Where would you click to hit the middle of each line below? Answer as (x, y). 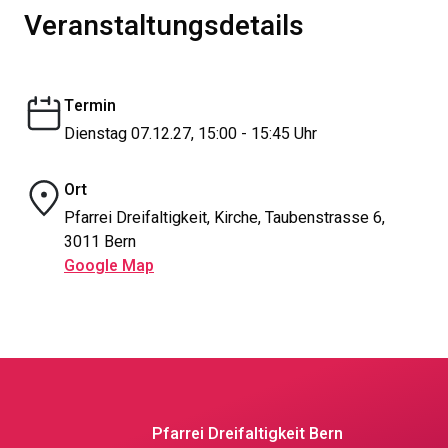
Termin (90, 106)
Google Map (109, 266)
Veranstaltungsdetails (164, 26)
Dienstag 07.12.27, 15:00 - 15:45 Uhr (190, 134)
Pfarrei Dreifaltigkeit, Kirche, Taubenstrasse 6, (224, 218)
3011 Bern (100, 242)
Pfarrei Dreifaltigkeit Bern (247, 434)
